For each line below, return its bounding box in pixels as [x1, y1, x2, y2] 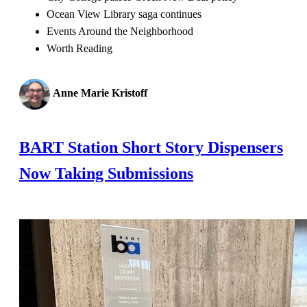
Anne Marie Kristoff [53, 86, 147, 99]
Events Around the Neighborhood [47, 25, 193, 37]
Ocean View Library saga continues [47, 8, 201, 20]
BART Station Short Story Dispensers [19, 138, 283, 156]
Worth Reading [47, 42, 112, 54]
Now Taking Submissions [19, 164, 193, 182]
